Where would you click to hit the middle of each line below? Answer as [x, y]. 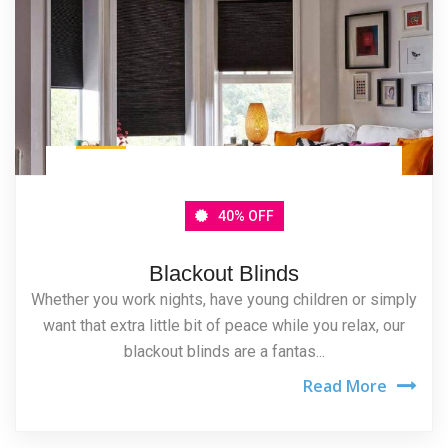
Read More [345, 385]
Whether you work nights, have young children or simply [224, 299]
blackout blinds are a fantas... [224, 351]
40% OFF [245, 215]
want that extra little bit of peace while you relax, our [224, 325]
